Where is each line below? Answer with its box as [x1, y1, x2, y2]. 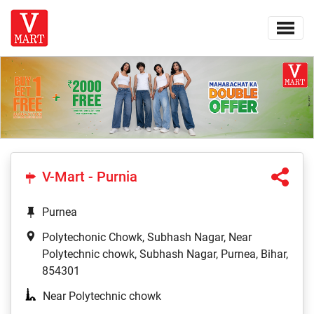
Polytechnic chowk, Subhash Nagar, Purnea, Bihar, [42, 247, 288, 261]
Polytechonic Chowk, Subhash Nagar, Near [42, 231, 252, 245]
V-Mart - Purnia [42, 168, 137, 186]
